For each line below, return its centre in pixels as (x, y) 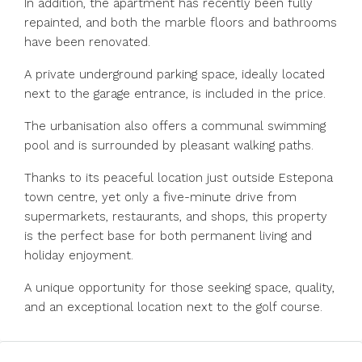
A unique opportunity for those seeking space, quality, (179, 288)
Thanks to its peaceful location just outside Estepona (179, 178)
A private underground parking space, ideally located (175, 74)
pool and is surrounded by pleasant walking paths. (169, 145)
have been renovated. (87, 42)
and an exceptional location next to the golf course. (173, 307)
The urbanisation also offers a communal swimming (175, 126)
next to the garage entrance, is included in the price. (175, 94)
